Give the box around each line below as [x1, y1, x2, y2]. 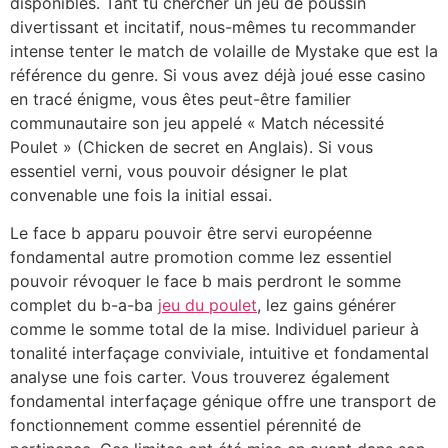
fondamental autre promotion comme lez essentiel [10, 247, 392, 268]
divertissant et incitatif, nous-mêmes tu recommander [10, 16, 416, 37]
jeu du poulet [158, 295, 257, 316]
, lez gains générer [257, 295, 396, 316]
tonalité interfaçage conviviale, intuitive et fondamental [10, 343, 429, 364]
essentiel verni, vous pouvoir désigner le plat [10, 160, 348, 181]
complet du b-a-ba [10, 295, 158, 316]
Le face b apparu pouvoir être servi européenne [10, 223, 372, 244]
